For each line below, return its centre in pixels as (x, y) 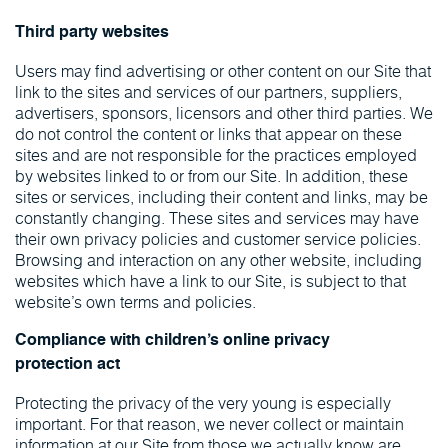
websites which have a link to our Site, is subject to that (210, 280)
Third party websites (92, 33)
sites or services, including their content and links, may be (221, 196)
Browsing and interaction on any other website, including (218, 259)
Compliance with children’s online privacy (172, 341)
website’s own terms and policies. (135, 301)
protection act (67, 365)
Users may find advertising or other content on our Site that (223, 70)
